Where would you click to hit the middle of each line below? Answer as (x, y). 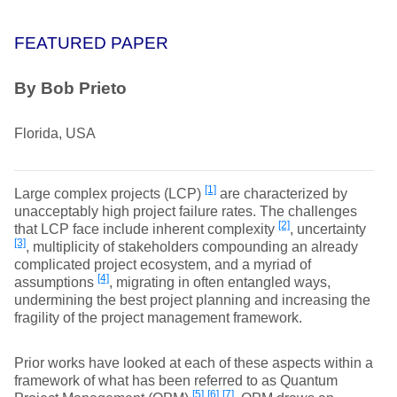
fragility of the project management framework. (158, 318)
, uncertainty (328, 229)
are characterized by (282, 194)
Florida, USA (55, 133)
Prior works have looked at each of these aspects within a (194, 363)
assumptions (56, 282)
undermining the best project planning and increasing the (192, 300)
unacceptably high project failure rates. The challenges (186, 211)
